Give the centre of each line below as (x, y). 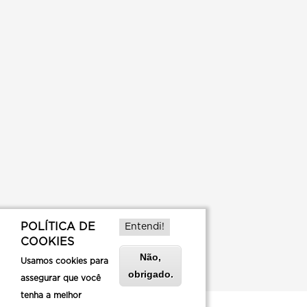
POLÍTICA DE (58, 227)
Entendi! (145, 227)
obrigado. (150, 274)
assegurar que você (61, 278)
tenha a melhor (51, 295)
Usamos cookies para (64, 261)
